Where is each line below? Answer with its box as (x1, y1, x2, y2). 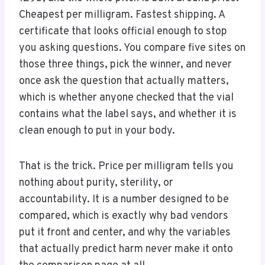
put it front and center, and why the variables (19, 226, 231, 240)
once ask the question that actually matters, (19, 75, 229, 89)
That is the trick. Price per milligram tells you (19, 160, 234, 174)
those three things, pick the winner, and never (19, 58, 232, 72)
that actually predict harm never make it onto (19, 243, 233, 257)
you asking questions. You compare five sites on (19, 41, 245, 56)
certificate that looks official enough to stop (19, 25, 227, 39)
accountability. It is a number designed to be (19, 193, 229, 207)
